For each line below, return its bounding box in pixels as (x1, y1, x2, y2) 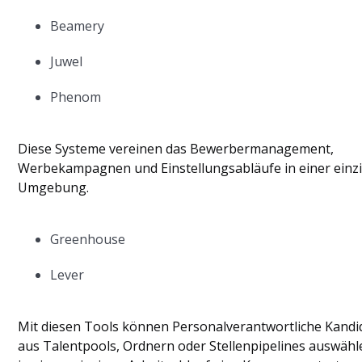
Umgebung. (18, 179, 90, 196)
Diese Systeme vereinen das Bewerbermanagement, (18, 140, 335, 158)
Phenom (50, 88, 102, 106)
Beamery (50, 17, 105, 35)
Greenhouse (50, 230, 126, 248)
